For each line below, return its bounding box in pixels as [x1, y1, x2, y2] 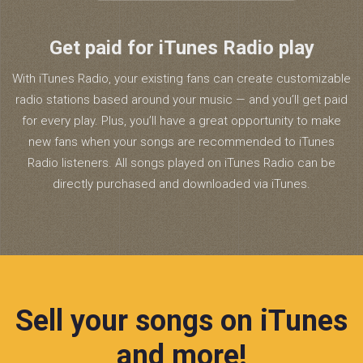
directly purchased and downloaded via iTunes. [53, 177, 310, 192]
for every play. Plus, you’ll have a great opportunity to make [22, 113, 341, 129]
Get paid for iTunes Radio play [49, 36, 314, 60]
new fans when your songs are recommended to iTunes [28, 135, 335, 150]
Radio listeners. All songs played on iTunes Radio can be [28, 156, 335, 171]
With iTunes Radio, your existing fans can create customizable [12, 71, 351, 87]
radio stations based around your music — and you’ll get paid [15, 92, 348, 108]
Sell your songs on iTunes [15, 304, 348, 339]
